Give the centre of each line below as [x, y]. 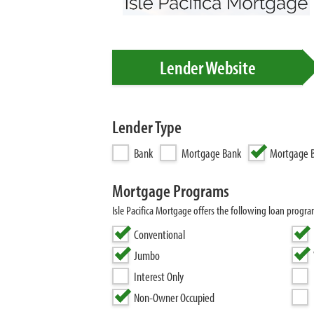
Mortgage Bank [211, 153]
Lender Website [207, 67]
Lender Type [147, 127]
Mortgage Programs [171, 190]
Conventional [159, 234]
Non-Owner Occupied [174, 298]
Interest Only [159, 277]
